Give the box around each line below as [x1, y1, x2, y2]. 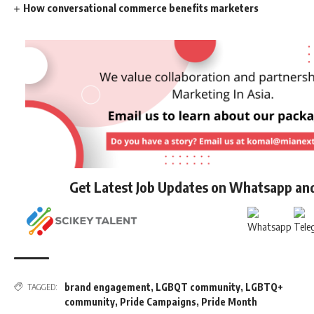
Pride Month [201, 295, 257, 308]
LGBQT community [156, 280, 240, 293]
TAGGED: [27, 281, 57, 292]
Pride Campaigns [120, 295, 196, 308]
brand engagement [64, 280, 151, 293]
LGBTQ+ [245, 280, 283, 293]
